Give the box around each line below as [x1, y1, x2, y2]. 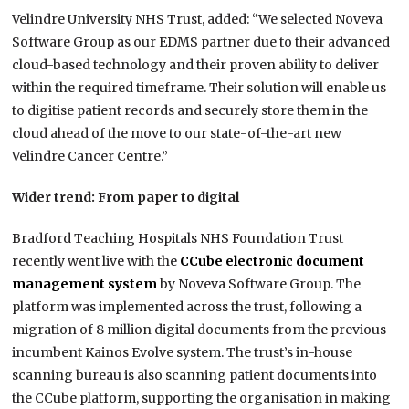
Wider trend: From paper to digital [12, 189, 240, 206]
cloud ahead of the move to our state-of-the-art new [12, 125, 342, 142]
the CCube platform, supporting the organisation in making [12, 390, 392, 407]
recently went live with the [12, 253, 181, 270]
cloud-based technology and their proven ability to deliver [12, 57, 380, 74]
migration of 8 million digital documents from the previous [12, 321, 387, 339]
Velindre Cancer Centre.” [12, 148, 169, 165]
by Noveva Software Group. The [157, 276, 362, 293]
